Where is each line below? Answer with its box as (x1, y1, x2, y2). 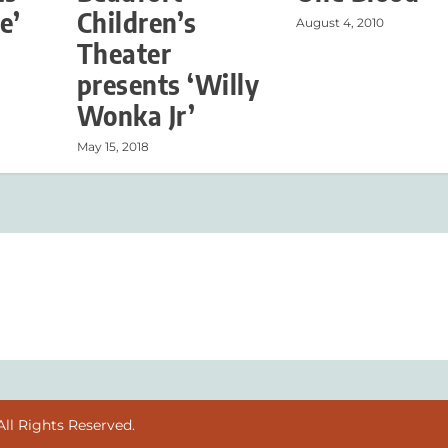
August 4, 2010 (295, 15, 384, 31)
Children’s (76, 6, 197, 40)
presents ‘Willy (76, 68, 260, 102)
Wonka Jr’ (76, 99, 196, 133)
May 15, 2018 (76, 139, 149, 155)
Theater (76, 37, 172, 71)
